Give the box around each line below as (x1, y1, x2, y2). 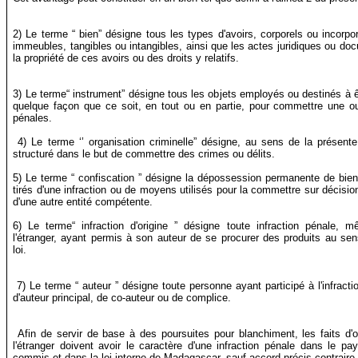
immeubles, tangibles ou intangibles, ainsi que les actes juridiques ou (13, 40, 336, 53)
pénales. (13, 112, 53, 125)
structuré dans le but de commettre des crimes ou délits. (13, 148, 276, 161)
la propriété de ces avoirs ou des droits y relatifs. (13, 52, 246, 65)
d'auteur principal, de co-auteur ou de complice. (13, 292, 232, 304)
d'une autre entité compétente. (13, 196, 153, 209)
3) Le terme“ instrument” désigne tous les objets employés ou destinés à (13, 88, 351, 101)
